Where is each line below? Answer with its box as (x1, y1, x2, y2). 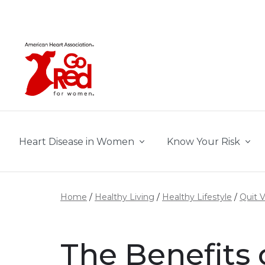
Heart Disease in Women (19, 136, 134, 147)
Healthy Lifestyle (162, 192, 232, 202)
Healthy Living (95, 192, 154, 202)
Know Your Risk (167, 136, 240, 147)
